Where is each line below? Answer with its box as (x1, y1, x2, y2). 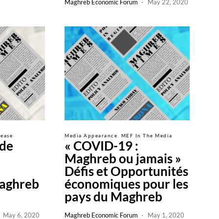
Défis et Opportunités (65, 163, 188, 179)
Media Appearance (65, 132, 117, 138)
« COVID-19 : (65, 138, 138, 153)
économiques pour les (65, 176, 188, 192)
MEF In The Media (121, 132, 173, 138)
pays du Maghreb (65, 189, 162, 204)
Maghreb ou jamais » (65, 151, 181, 166)
